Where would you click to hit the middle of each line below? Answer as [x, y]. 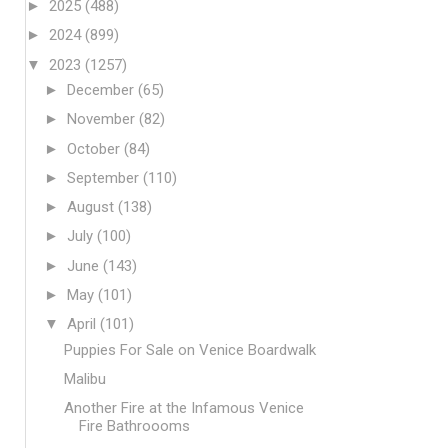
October [95, 148]
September [105, 177]
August [92, 207]
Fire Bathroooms [134, 426]
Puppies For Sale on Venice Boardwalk [189, 349]
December [102, 90]
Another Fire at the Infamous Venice [183, 408]
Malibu [84, 378]
